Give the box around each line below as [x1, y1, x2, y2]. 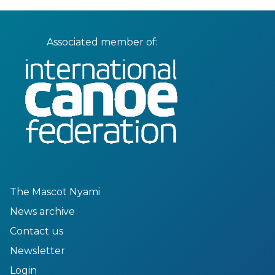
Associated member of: [47, 36, 158, 48]
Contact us [10, 225, 63, 237]
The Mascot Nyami [10, 186, 100, 198]
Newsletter [10, 245, 65, 257]
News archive [10, 206, 75, 217]
